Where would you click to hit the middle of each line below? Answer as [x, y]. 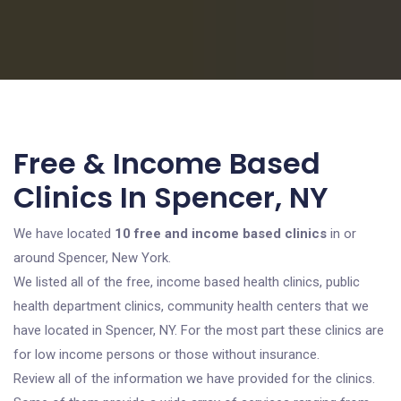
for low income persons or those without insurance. [166, 354]
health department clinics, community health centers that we [191, 306]
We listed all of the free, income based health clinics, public [187, 282]
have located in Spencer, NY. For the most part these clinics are [199, 330]
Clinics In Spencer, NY [171, 197]
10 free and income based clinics [221, 234]
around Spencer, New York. [92, 258]
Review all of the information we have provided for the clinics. [194, 379]
